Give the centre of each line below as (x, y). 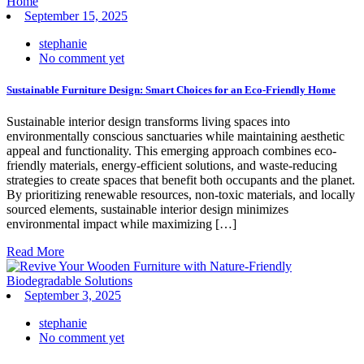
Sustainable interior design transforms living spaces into (148, 122)
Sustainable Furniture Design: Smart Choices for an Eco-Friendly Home (171, 89)
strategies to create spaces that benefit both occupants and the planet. (181, 180)
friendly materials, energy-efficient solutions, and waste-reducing (172, 166)
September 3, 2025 (73, 296)
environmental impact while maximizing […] (121, 224)
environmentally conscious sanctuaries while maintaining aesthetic (175, 136)
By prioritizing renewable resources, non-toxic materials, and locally (181, 195)
